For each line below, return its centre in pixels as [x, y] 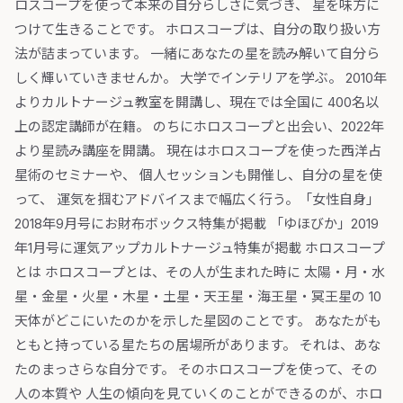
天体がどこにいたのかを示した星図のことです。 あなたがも [198, 321]
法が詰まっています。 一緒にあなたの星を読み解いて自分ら [197, 54]
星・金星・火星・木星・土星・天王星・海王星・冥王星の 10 [198, 297]
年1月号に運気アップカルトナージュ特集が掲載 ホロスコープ [200, 248]
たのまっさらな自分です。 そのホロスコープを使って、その [196, 370]
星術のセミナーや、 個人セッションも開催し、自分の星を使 [198, 175]
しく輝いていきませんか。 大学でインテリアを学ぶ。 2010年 [201, 78]
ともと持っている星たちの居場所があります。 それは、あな [197, 345]
